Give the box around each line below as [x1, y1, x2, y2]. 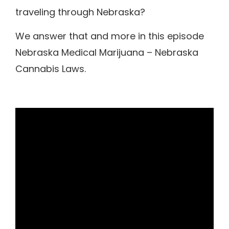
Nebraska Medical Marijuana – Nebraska [15, 45, 198, 59]
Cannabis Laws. [15, 62, 86, 75]
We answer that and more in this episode [15, 29, 204, 42]
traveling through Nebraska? [15, 6, 145, 19]
